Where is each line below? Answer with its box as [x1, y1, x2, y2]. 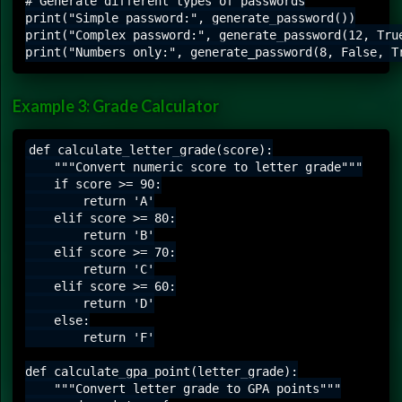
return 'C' [25, 261, 154, 276]
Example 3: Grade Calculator [13, 95, 219, 116]
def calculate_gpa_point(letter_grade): [25, 363, 298, 379]
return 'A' [25, 193, 154, 208]
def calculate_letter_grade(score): [28, 142, 273, 157]
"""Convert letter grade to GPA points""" [25, 380, 341, 396]
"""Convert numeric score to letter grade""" [25, 159, 363, 174]
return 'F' [25, 329, 154, 345]
